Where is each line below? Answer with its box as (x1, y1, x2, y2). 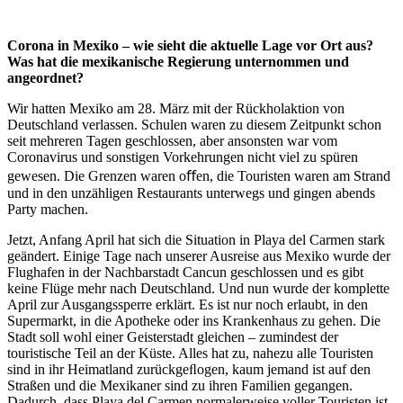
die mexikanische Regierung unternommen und (60, 53, 349, 69)
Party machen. (7, 201, 88, 217)
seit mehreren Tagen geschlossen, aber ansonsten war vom (7, 132, 337, 148)
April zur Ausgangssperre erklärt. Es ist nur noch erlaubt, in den (7, 296, 368, 312)
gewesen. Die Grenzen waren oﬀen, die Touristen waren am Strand (7, 167, 390, 184)
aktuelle (210, 37, 258, 53)
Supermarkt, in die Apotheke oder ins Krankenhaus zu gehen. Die (7, 312, 381, 328)
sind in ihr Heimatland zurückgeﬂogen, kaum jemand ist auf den (7, 361, 371, 377)
